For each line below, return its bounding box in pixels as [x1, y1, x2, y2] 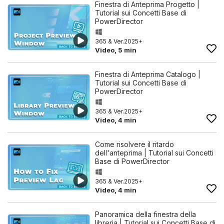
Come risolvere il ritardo [95, 140, 174, 148]
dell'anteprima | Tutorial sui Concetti [95, 148, 213, 157]
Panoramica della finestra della [95, 210, 196, 218]
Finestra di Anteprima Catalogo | [95, 70, 200, 78]
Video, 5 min [95, 46, 136, 54]
